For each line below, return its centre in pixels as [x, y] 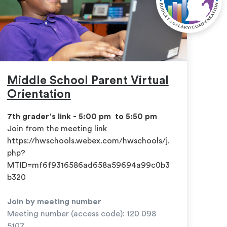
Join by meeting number [54, 202]
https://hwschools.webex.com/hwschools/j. [88, 141]
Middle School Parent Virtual [88, 80]
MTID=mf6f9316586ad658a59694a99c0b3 [88, 165]
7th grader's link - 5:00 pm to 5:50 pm [82, 117]
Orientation [39, 94]
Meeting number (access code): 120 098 [81, 214]
